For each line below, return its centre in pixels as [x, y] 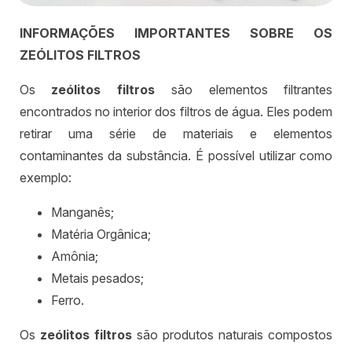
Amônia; [74, 257]
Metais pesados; [97, 279]
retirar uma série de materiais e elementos [176, 134]
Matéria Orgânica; [101, 235]
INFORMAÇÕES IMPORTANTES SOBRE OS [176, 33]
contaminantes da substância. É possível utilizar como [176, 156]
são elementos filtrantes [244, 90]
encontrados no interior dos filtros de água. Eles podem [176, 112]
